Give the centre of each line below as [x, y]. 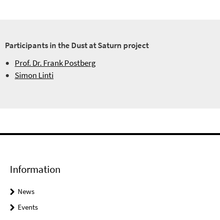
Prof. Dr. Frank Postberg [55, 63]
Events [28, 207]
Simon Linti [34, 75]
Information [35, 169]
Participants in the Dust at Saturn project [77, 45]
